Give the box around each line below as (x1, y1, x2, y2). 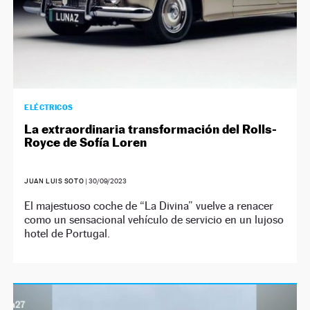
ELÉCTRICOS (24, 102, 73, 112)
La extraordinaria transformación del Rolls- (24, 121, 277, 136)
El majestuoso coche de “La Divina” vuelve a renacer (24, 199, 274, 212)
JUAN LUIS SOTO (24, 176, 84, 185)
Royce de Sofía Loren (24, 134, 147, 149)
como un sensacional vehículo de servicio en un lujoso (24, 212, 284, 226)
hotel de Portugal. (24, 226, 111, 240)
